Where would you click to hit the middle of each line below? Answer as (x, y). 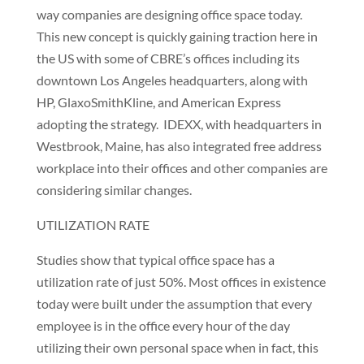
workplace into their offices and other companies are (182, 168)
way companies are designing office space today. (169, 14)
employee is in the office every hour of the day (163, 325)
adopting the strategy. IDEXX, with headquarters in (179, 124)
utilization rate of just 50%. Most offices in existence (181, 282)
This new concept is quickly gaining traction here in (177, 36)
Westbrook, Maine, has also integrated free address (179, 146)
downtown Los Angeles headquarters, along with (172, 80)
